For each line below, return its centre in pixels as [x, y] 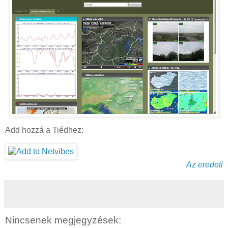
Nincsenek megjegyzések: [63, 220]
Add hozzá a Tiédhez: [44, 130]
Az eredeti [205, 164]
